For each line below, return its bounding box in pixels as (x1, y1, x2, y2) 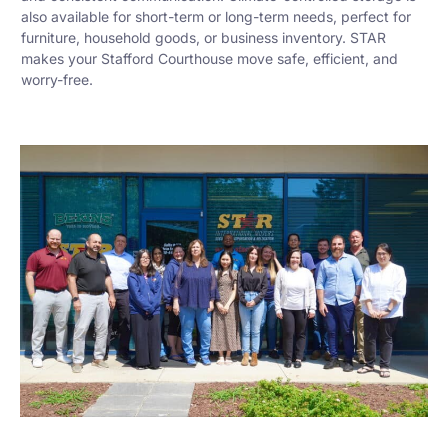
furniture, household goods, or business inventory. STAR (21, 29, 386, 46)
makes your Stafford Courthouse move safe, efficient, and (21, 50, 398, 67)
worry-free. (21, 71, 93, 88)
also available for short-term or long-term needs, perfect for (21, 8, 411, 25)
